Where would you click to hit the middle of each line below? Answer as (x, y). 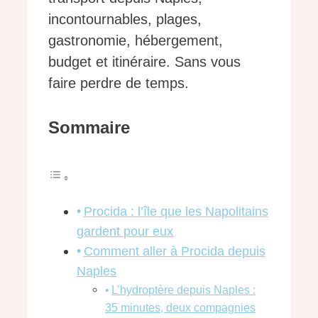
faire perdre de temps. (119, 83)
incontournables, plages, (125, 20)
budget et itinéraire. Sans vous (144, 62)
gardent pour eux (125, 232)
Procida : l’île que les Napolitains (176, 212)
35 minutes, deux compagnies (180, 308)
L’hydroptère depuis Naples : (184, 290)
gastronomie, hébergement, (136, 41)
